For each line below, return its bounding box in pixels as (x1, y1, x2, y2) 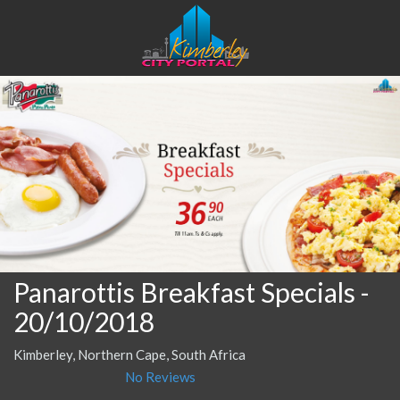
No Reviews (125, 368, 196, 385)
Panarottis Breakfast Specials (13, 275, 355, 308)
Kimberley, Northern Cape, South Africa (13, 346, 246, 362)
